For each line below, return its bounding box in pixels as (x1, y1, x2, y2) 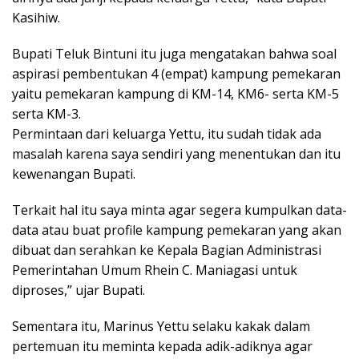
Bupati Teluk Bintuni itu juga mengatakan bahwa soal (12, 45, 337, 63)
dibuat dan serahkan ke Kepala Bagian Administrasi (12, 241, 321, 260)
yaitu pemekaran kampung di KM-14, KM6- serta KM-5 (12, 85, 339, 103)
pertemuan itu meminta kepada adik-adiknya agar (12, 337, 313, 356)
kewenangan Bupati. (12, 165, 135, 184)
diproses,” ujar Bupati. (12, 281, 145, 300)
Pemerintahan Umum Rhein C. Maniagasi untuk (12, 261, 297, 280)
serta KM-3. (12, 105, 81, 123)
